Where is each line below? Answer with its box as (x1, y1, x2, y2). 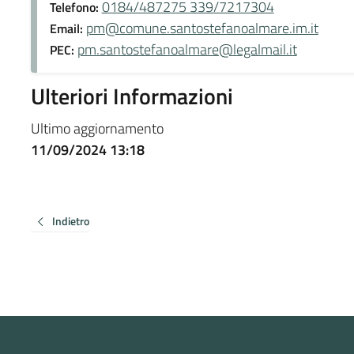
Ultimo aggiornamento (30, 117, 164, 139)
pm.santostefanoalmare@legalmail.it (77, 38, 297, 60)
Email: (49, 18, 86, 38)
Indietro (51, 212, 89, 229)
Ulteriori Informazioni (30, 78, 233, 113)
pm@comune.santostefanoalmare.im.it (85, 17, 318, 39)
